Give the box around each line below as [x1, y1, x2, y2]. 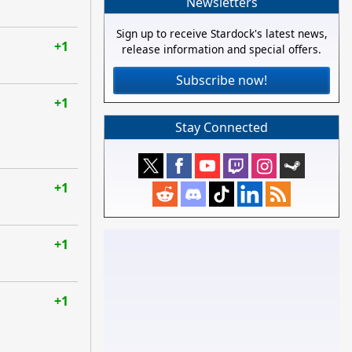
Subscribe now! [176, 71, 267, 90]
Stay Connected [175, 119, 268, 136]
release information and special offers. [122, 42, 321, 57]
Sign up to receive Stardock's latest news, [115, 26, 328, 42]
